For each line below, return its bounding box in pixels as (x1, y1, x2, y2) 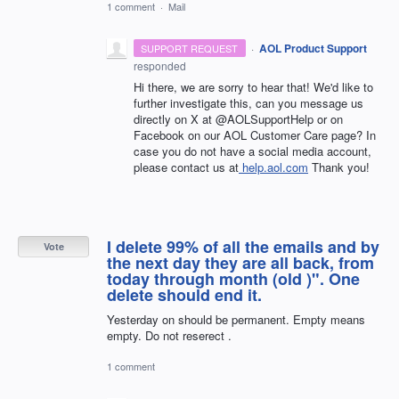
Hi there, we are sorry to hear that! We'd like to (134, 77, 373, 95)
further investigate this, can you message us (134, 94, 363, 111)
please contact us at (134, 158, 239, 175)
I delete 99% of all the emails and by (107, 234, 379, 258)
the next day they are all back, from (107, 250, 374, 274)
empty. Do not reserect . (107, 326, 232, 344)
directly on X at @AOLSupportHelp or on (134, 110, 343, 127)
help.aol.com (242, 158, 308, 175)
